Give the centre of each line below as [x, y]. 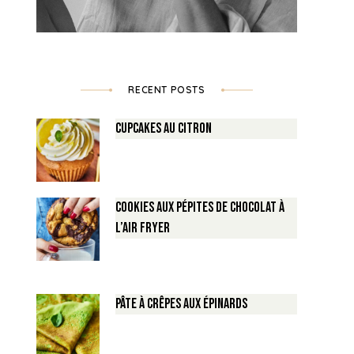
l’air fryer [143, 228]
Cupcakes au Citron [164, 128]
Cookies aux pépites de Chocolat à [200, 207]
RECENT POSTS [167, 89]
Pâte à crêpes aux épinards [181, 303]
